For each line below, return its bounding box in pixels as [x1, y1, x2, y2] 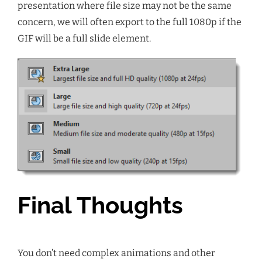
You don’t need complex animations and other [18, 247, 215, 258]
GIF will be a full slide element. [18, 33, 151, 44]
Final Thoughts [18, 191, 183, 219]
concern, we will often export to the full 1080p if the [18, 16, 242, 28]
